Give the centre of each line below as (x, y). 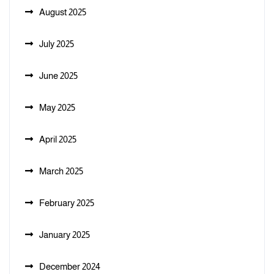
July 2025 (57, 44)
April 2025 (58, 139)
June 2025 (58, 76)
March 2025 (61, 171)
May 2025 (57, 107)
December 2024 (70, 266)
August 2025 (63, 12)
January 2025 (65, 235)
